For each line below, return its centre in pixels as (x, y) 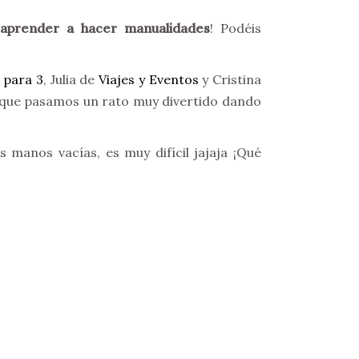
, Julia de (71, 79)
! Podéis (236, 28)
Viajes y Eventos (149, 79)
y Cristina (230, 79)
